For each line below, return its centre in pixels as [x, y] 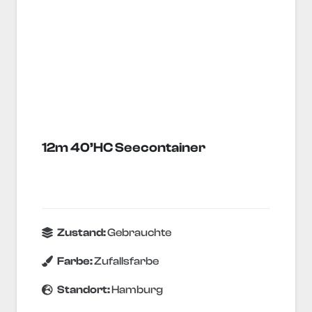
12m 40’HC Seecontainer [124, 147]
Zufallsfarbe [127, 262]
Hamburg [138, 290]
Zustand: [83, 233]
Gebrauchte [140, 233]
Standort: [85, 290]
